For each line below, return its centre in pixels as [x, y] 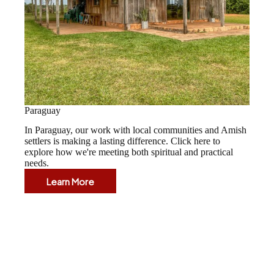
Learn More [71, 181]
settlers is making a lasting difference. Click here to [123, 141]
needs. [37, 163]
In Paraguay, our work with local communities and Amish [136, 130]
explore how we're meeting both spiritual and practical [129, 152]
